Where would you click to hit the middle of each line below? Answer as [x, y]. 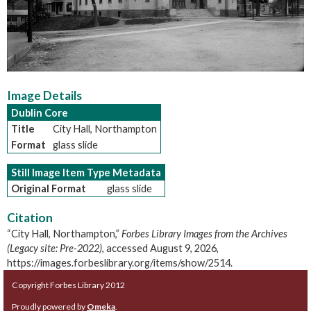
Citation [30, 218]
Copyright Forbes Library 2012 [69, 285]
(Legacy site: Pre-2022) [54, 249]
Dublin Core [40, 113]
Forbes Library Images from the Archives [204, 234]
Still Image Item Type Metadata [86, 173]
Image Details [44, 96]
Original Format [49, 189]
